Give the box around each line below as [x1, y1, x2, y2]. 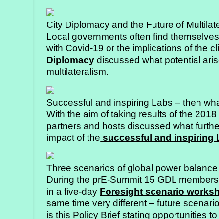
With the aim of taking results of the [46, 109, 196, 119]
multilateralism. [46, 66, 109, 77]
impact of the [46, 132, 101, 143]
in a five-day [46, 186, 100, 197]
